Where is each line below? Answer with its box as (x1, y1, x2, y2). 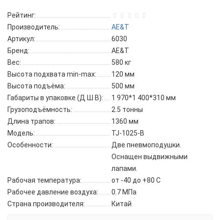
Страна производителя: (7, 200, 85, 208)
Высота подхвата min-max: (7, 70, 96, 78)
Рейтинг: (7, 11, 36, 19)
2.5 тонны (111, 106, 143, 113)
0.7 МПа (111, 188, 137, 196)
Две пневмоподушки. (111, 141, 181, 149)
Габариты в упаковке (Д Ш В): (7, 94, 103, 102)
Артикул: (7, 35, 35, 43)
